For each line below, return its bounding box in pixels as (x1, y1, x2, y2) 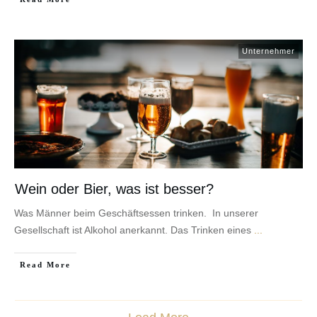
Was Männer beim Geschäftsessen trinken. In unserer (14, 207, 258, 219)
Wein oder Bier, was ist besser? (15, 180, 214, 197)
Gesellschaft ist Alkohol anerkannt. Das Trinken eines (14, 224, 254, 236)
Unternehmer (242, 46, 295, 55)
